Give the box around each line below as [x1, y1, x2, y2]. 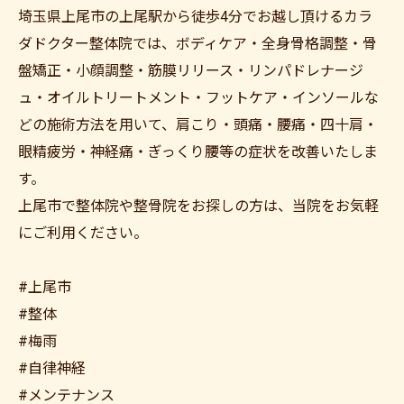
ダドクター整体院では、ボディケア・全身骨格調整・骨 [18, 35, 377, 52]
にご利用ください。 [18, 225, 148, 242]
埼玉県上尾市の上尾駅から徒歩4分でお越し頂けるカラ [18, 8, 372, 25]
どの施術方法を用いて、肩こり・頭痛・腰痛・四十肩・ [18, 116, 378, 133]
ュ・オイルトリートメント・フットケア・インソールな [18, 89, 379, 106]
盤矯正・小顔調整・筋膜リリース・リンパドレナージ [18, 62, 363, 79]
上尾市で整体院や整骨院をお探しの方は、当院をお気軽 [18, 197, 379, 215]
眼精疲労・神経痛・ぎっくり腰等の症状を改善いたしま [18, 143, 378, 161]
